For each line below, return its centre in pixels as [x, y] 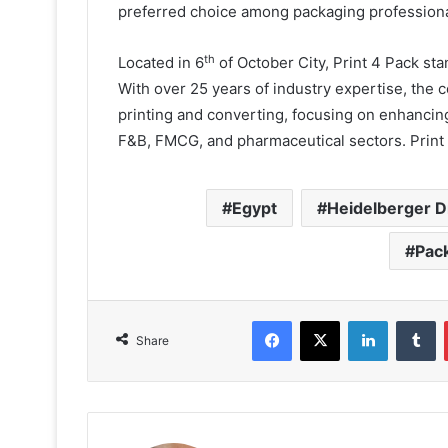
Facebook [321, 320]
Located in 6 [161, 63]
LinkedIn [413, 320]
